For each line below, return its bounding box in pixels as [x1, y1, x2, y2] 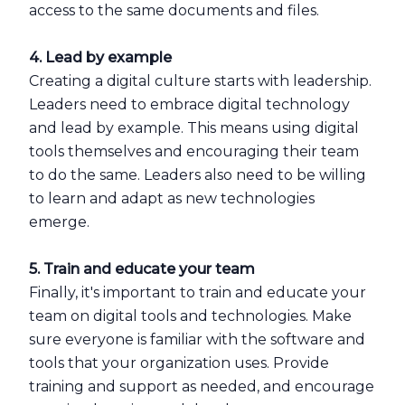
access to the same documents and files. [29, 2, 319, 19]
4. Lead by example [29, 49, 172, 66]
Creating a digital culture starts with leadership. [29, 72, 372, 89]
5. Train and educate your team [29, 260, 255, 278]
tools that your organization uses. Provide [29, 354, 329, 372]
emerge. [29, 213, 89, 231]
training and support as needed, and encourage [29, 378, 374, 395]
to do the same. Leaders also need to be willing [29, 166, 366, 184]
